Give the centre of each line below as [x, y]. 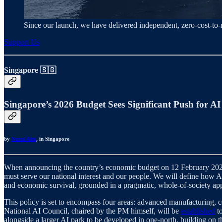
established [198, 211]
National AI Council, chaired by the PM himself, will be [92, 211]
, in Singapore [53, 139]
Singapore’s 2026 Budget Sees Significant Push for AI [112, 104]
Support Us [22, 42]
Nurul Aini [24, 139]
